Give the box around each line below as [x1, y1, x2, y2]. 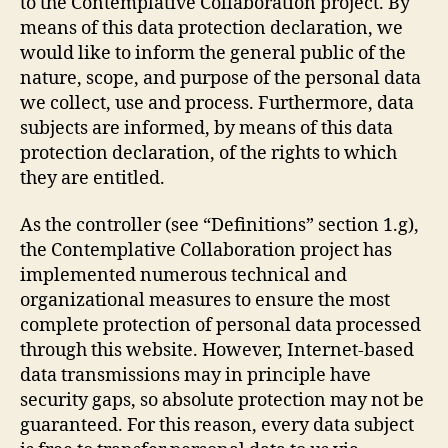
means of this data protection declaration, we [20, 16, 403, 40]
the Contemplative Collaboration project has [20, 239, 392, 262]
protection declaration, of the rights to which [20, 141, 397, 165]
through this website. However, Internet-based [20, 339, 414, 362]
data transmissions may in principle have [20, 364, 371, 387]
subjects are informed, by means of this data [20, 116, 393, 140]
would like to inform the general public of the [20, 41, 406, 65]
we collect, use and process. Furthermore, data [20, 91, 414, 115]
